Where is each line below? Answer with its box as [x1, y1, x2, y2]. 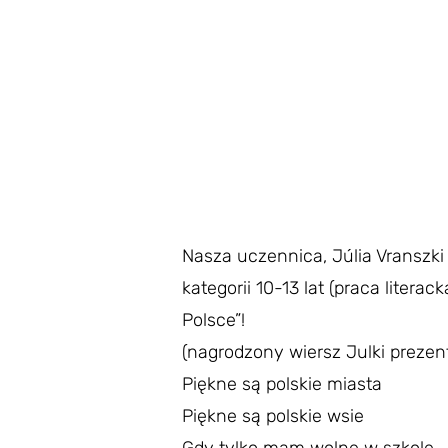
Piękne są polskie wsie [182, 405, 364, 427]
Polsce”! [182, 309, 245, 331]
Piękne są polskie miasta [182, 373, 382, 395]
